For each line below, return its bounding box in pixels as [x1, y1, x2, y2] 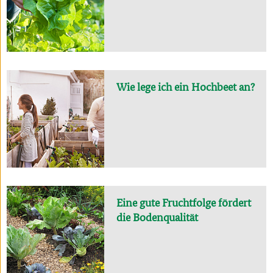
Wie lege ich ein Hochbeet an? [116, 79, 255, 94]
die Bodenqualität [116, 209, 199, 225]
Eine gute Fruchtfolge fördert [116, 194, 252, 210]
